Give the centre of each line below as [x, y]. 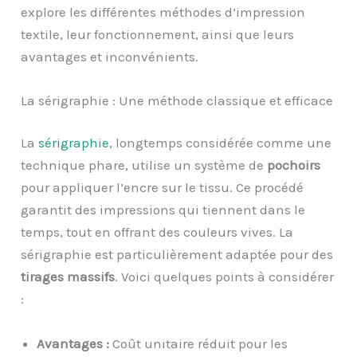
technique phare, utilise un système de [144, 165]
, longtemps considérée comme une [221, 143]
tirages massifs [68, 277]
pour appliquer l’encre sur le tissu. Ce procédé [163, 188]
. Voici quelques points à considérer [225, 277]
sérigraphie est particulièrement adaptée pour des [177, 255]
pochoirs [294, 165]
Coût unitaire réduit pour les [199, 343]
